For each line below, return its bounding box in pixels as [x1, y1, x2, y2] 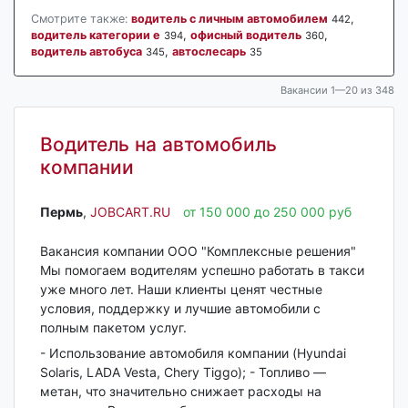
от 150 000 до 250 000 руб [182, 204, 352, 220]
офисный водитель [189, 27, 301, 42]
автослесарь [171, 44, 246, 58]
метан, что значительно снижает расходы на [39, 383, 321, 400]
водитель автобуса [30, 44, 142, 58]
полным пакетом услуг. [39, 320, 187, 336]
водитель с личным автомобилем [130, 11, 328, 25]
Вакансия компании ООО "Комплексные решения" [39, 243, 356, 260]
